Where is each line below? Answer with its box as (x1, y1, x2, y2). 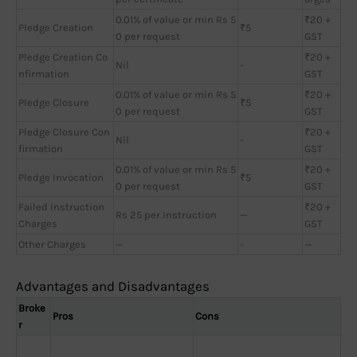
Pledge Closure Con (18, 125, 110, 138)
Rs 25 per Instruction (116, 208, 217, 221)
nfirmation (18, 67, 69, 80)
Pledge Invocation (18, 171, 104, 183)
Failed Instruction (18, 200, 104, 213)
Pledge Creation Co (18, 50, 108, 63)
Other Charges (18, 237, 86, 250)
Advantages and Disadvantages (16, 278, 210, 295)
